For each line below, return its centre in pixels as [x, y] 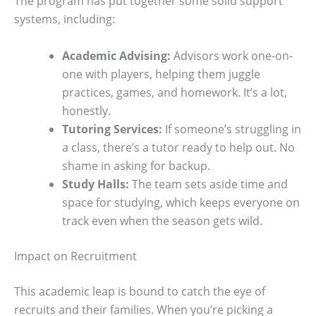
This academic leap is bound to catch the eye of [140, 291]
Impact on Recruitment [75, 256]
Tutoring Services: [112, 129]
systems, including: [65, 19]
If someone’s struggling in [232, 129]
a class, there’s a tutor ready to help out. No [178, 147]
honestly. [86, 110]
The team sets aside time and [208, 184]
